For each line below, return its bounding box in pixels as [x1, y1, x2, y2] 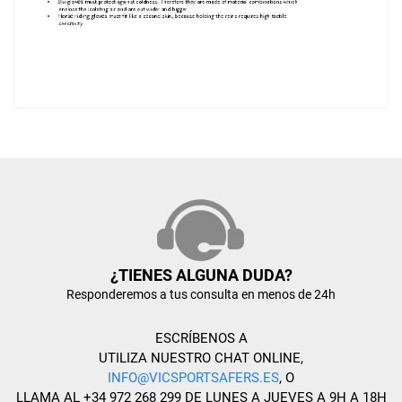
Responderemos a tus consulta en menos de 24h [66, 287, 336, 302]
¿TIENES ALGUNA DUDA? [109, 266, 293, 285]
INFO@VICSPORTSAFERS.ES [108, 370, 279, 387]
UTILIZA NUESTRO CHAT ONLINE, [99, 350, 303, 367]
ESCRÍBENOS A [154, 330, 248, 347]
